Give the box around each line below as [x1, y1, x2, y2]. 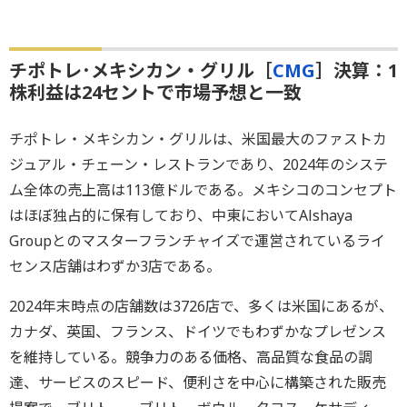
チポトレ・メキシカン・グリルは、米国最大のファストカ [9, 129, 387, 150]
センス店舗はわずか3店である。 [9, 256, 221, 277]
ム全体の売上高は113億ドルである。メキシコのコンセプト [9, 180, 397, 201]
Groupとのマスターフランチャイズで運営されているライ [9, 231, 385, 252]
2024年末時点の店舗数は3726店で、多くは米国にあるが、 [9, 296, 393, 317]
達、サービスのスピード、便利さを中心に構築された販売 [9, 372, 386, 393]
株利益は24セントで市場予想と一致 [9, 80, 302, 105]
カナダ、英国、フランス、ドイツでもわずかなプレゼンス [9, 322, 386, 342]
